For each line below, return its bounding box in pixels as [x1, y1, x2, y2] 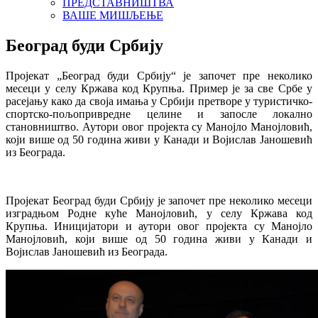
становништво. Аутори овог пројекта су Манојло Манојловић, [6, 120, 312, 133]
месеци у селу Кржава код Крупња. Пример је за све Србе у [6, 82, 312, 94]
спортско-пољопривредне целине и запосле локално [6, 107, 312, 120]
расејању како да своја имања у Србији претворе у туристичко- [6, 94, 312, 107]
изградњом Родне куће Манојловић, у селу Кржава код [6, 207, 312, 219]
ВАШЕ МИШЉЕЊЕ [62, 9, 163, 21]
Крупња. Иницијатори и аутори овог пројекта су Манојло [6, 219, 312, 232]
